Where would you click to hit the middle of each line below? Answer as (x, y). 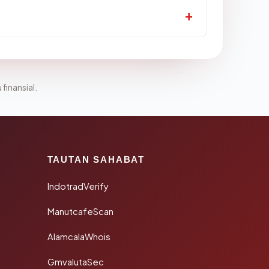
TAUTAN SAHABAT (96, 159)
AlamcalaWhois (79, 237)
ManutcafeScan (80, 211)
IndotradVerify (78, 186)
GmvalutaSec (75, 262)
